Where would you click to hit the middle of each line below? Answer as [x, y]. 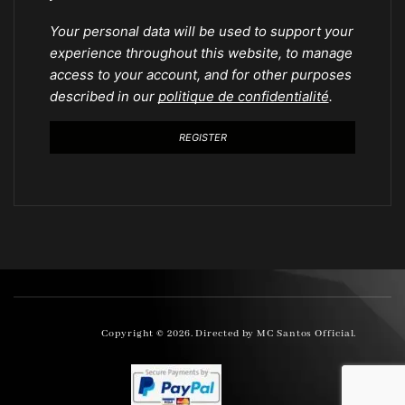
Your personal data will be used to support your [201, 32]
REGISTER [202, 137]
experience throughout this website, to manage [201, 53]
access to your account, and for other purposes [200, 75]
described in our [104, 97]
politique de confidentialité [243, 97]
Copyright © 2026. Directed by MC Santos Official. [229, 334]
